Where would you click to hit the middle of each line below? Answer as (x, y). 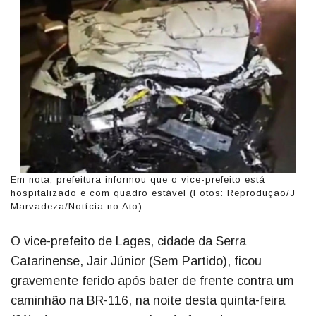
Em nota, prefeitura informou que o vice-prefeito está (138, 179)
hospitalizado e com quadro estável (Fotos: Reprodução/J (153, 193)
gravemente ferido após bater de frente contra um (152, 280)
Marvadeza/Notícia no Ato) (77, 206)
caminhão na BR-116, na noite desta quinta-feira (148, 300)
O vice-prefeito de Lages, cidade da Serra (128, 241)
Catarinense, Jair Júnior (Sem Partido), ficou (136, 261)
